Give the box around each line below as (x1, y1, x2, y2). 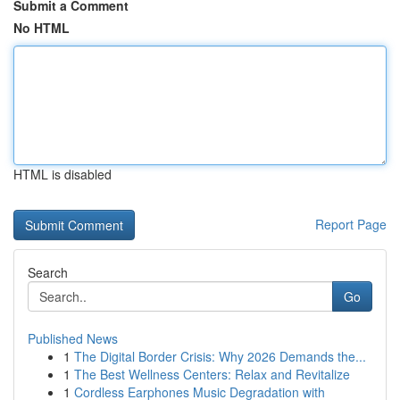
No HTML (13, 19, 70, 37)
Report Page (315, 215, 387, 233)
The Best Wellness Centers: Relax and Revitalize (74, 365, 350, 383)
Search (28, 263, 68, 281)
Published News (28, 329, 118, 347)
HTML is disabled (13, 165, 112, 183)
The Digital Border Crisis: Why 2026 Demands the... (74, 347, 366, 365)
